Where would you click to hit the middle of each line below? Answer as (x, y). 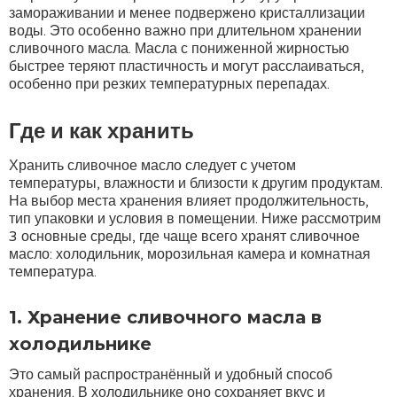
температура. (53, 272)
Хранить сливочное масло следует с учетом (152, 166)
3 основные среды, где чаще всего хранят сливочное (184, 237)
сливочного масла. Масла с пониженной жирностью (179, 49)
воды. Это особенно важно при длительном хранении (185, 31)
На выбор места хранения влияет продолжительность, (189, 201)
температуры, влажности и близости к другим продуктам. (196, 183)
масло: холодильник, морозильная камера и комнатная (190, 254)
